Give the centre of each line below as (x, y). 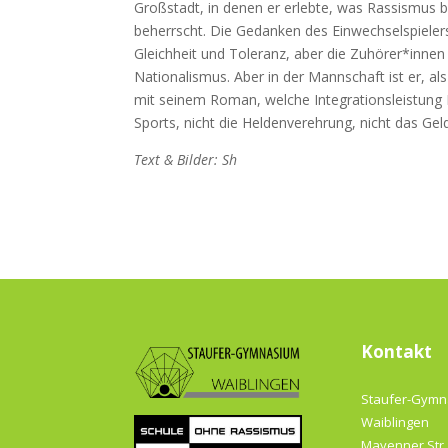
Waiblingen (395, 421)
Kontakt (397, 352)
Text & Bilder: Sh (186, 159)
